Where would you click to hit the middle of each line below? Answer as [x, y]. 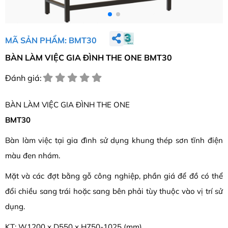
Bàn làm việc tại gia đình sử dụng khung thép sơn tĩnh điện [114, 140]
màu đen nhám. [33, 156]
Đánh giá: [23, 78]
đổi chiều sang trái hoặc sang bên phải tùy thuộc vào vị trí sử [114, 191]
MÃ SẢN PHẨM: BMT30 [51, 40]
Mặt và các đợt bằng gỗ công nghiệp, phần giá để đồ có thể [114, 176]
